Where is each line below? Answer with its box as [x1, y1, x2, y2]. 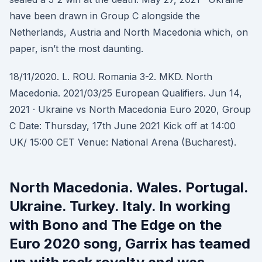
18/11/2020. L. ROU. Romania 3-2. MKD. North [9, 71, 212, 82]
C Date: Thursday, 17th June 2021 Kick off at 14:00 [9, 120, 236, 132]
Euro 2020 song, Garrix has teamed [9, 235, 250, 252]
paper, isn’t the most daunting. [9, 43, 143, 54]
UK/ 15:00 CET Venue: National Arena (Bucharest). [9, 136, 236, 148]
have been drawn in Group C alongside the [9, 10, 200, 22]
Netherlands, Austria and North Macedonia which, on [9, 26, 248, 38]
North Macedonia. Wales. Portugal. [9, 179, 248, 196]
